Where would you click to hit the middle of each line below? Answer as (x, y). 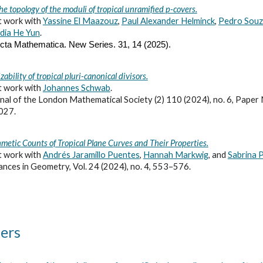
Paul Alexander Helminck (168, 21)
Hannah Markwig (176, 155)
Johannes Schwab (76, 88)
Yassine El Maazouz (80, 21)
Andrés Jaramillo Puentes (91, 155)
